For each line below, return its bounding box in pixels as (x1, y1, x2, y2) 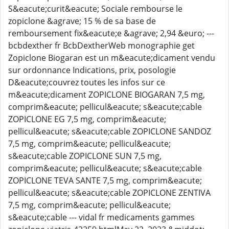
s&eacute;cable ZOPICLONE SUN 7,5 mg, (8, 150, 162, 162)
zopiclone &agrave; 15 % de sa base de (8, 15, 156, 27)
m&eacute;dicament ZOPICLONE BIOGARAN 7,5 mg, (8, 89, 205, 100)
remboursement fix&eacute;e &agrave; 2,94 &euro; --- (8, 28, 214, 39)
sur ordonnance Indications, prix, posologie (8, 64, 176, 76)
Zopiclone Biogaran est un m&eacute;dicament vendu (8, 52, 215, 63)
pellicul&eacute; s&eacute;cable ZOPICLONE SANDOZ (8, 126, 211, 137)
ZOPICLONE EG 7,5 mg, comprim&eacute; (8, 113, 166, 125)
